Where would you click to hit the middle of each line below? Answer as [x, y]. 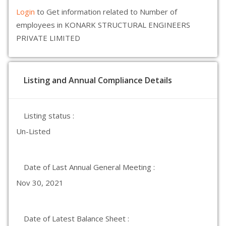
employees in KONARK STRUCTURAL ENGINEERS [103, 25]
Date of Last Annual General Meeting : [89, 167]
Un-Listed [33, 131]
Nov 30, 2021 [40, 183]
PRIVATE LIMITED [48, 38]
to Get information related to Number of [107, 12]
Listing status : [49, 116]
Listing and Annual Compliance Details [98, 80]
